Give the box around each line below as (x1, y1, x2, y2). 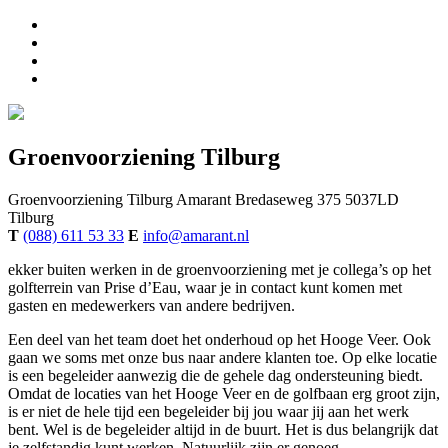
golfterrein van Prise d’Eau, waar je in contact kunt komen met (8, 278, 402, 296)
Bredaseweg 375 (235, 190, 341, 208)
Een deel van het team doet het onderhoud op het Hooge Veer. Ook (8, 330, 431, 348)
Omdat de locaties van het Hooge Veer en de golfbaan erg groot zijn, (8, 384, 440, 402)
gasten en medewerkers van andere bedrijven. (8, 296, 295, 314)
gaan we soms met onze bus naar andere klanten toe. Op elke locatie (8, 348, 437, 366)
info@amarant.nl (143, 226, 249, 244)
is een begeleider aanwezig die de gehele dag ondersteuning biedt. (8, 366, 423, 384)
